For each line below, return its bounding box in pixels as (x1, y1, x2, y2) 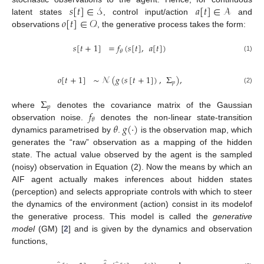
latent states (12, 7, 70, 17)
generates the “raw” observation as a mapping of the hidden (12, 137, 252, 147)
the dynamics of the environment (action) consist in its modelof (12, 199, 252, 209)
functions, (12, 236, 48, 246)
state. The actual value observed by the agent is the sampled (12, 149, 252, 159)
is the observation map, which (138, 124, 253, 134)
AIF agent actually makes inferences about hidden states (12, 174, 252, 184)
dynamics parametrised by (12, 124, 113, 134)
